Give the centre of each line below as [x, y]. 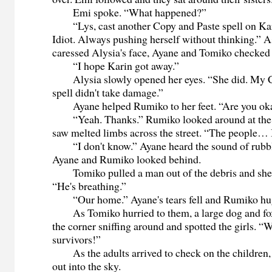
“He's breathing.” [90, 186]
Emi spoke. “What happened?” [130, 12]
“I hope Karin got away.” [116, 66]
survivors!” [77, 240]
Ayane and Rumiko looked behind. [127, 159]
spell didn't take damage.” [108, 93]
